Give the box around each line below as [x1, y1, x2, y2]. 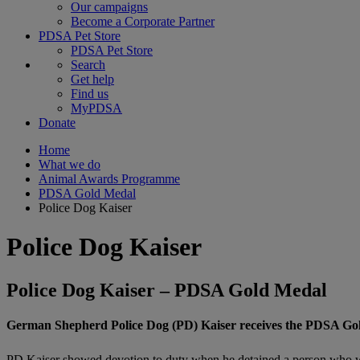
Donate [39, 116, 76, 129]
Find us [71, 87, 108, 100]
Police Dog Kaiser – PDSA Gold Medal [6, 279, 327, 301]
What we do [39, 157, 100, 171]
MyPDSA [71, 101, 122, 115]
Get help [71, 72, 114, 86]
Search [71, 58, 105, 72]
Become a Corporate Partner [71, 14, 215, 28]
